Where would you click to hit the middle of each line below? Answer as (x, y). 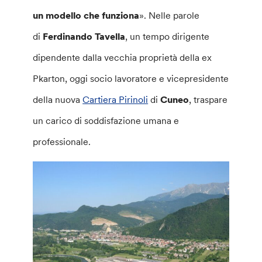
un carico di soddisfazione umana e (106, 120)
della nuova (58, 99)
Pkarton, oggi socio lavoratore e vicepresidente (131, 78)
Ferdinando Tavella (84, 36)
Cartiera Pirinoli (116, 99)
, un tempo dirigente (168, 36)
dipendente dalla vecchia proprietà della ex (123, 57)
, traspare (208, 99)
